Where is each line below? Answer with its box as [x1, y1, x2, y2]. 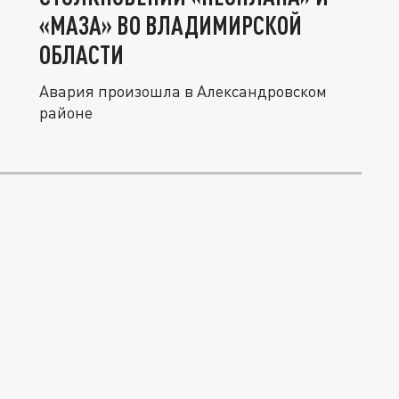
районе [39, 102, 93, 122]
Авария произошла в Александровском [39, 81, 327, 101]
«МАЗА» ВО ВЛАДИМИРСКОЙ [39, 10, 302, 40]
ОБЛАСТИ [39, 39, 124, 69]
